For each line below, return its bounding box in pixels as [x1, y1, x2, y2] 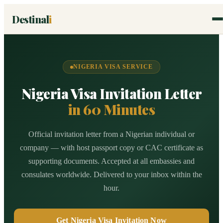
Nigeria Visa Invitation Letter [21, 84, 202, 103]
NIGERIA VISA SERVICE [73, 63, 153, 70]
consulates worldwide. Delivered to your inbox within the [21, 170, 202, 179]
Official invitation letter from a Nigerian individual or [28, 130, 195, 138]
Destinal [12, 12, 49, 26]
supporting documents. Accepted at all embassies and [28, 157, 195, 165]
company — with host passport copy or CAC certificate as [20, 143, 203, 152]
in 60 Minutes [68, 100, 155, 118]
